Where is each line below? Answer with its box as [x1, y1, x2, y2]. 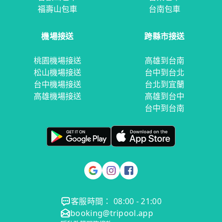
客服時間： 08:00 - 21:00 [70, 196, 162, 207]
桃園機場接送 [34, 55, 81, 66]
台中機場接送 [34, 79, 81, 90]
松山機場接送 [34, 67, 81, 78]
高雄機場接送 [34, 91, 81, 102]
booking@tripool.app [70, 208, 154, 219]
